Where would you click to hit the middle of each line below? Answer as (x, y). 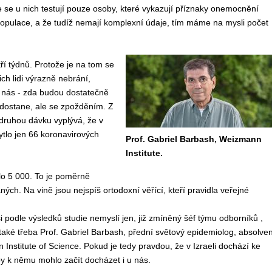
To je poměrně (62, 176)
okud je (104, 246)
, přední (139, 232)
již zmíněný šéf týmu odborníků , (200, 218)
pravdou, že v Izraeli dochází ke (199, 246)
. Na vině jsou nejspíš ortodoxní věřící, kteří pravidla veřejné (134, 190)
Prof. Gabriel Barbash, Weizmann (193, 139)
